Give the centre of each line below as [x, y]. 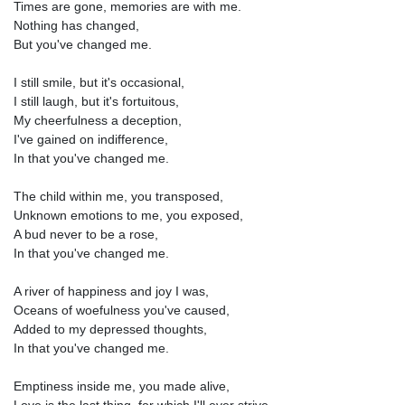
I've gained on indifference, [91, 139]
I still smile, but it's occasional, [99, 82]
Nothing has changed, [76, 25]
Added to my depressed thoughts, [110, 329]
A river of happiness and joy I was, [111, 291]
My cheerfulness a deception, [98, 120]
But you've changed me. [83, 44]
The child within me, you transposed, [118, 196]
